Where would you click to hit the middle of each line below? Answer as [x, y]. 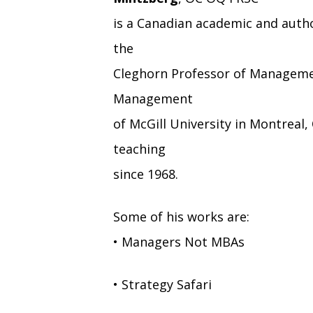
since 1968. [146, 174]
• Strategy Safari [162, 285]
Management [153, 99]
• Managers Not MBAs [179, 242]
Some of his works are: [181, 217]
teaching [139, 149]
